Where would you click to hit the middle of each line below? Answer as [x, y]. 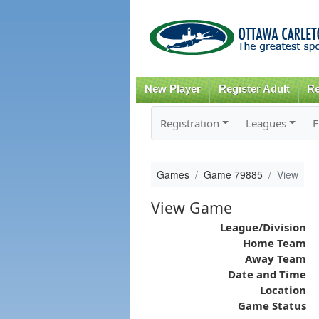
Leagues [266, 123]
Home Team [274, 242]
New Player [172, 89]
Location [283, 289]
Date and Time [267, 274]
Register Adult [254, 89]
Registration [189, 123]
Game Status [272, 305]
